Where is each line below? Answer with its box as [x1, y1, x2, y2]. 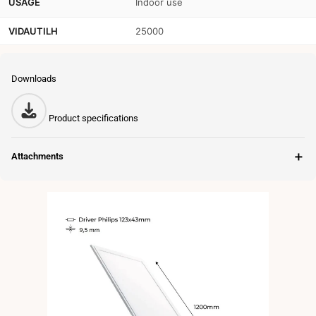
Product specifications [49, 112, 138, 123]
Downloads [11, 73, 56, 84]
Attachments [11, 150, 63, 162]
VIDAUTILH [8, 25, 58, 37]
